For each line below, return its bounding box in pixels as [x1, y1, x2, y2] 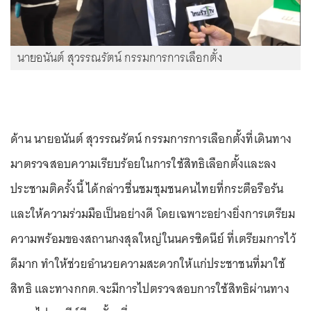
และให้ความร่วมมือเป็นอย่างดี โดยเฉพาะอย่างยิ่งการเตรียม [10, 203, 296, 224]
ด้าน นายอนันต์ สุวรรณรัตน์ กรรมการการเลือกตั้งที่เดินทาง [10, 128, 292, 149]
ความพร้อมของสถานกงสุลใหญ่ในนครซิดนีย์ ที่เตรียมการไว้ [10, 228, 296, 249]
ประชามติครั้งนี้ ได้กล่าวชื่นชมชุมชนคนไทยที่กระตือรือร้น [10, 178, 284, 199]
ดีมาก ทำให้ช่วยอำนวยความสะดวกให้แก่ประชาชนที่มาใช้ [10, 253, 285, 274]
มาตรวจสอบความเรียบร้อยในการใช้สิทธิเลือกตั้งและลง [10, 153, 277, 174]
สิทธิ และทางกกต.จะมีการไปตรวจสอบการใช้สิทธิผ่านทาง [10, 278, 289, 299]
